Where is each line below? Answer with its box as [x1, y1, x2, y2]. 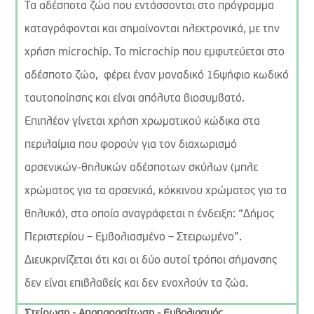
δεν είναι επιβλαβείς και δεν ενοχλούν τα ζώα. [25, 278, 249, 289]
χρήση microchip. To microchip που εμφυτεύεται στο [25, 47, 285, 58]
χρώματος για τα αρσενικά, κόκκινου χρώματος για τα [25, 186, 287, 197]
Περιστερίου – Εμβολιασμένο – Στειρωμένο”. [25, 232, 243, 243]
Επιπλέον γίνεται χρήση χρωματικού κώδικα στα [25, 116, 261, 128]
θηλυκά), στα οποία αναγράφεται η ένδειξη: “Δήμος [25, 209, 275, 220]
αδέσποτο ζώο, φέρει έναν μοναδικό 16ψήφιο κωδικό [25, 70, 289, 81]
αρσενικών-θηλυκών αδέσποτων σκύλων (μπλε [25, 163, 259, 174]
